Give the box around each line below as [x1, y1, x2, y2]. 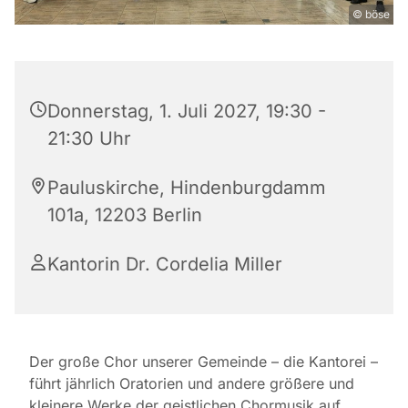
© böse [352, 7, 390, 22]
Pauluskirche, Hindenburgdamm [47, 177, 326, 199]
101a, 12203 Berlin [47, 204, 202, 227]
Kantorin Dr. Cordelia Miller [47, 253, 282, 276]
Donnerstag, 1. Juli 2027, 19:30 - [47, 100, 326, 123]
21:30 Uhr [47, 127, 131, 150]
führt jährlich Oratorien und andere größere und [29, 374, 354, 393]
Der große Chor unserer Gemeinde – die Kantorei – [29, 352, 378, 372]
